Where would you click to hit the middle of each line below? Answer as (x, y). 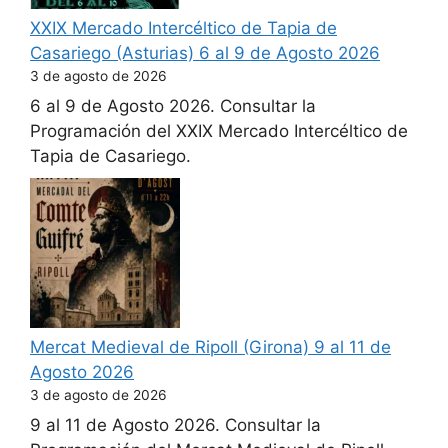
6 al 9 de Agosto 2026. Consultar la (173, 106)
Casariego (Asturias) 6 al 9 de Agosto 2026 (205, 52)
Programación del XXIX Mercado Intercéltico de (219, 131)
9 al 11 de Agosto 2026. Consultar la (175, 425)
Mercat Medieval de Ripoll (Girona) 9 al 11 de (210, 346)
